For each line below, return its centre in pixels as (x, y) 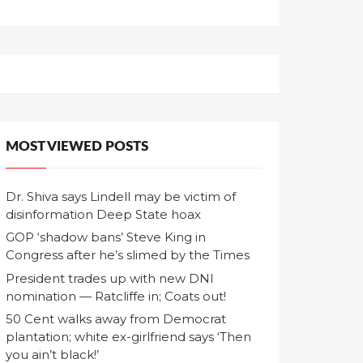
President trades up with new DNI (110, 278)
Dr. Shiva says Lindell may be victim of (121, 196)
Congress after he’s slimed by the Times (128, 255)
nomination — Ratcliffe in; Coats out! (116, 296)
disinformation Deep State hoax (103, 214)
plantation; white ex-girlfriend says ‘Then (128, 337)
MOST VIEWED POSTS (77, 147)
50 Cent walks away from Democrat (116, 319)
